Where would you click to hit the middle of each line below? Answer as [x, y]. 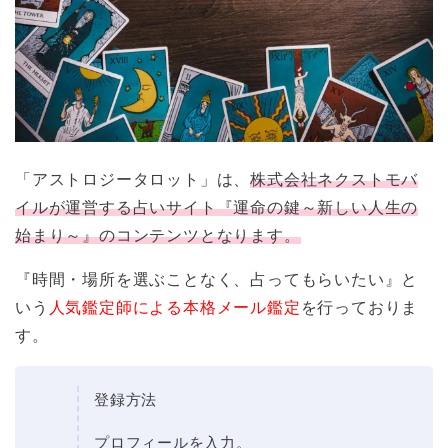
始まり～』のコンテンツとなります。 [158, 236]
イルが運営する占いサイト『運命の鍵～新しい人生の [217, 208]
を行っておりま [359, 308]
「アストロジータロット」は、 [133, 180]
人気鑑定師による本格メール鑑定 [174, 308]
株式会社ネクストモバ [334, 180]
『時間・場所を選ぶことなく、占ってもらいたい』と [217, 280]
